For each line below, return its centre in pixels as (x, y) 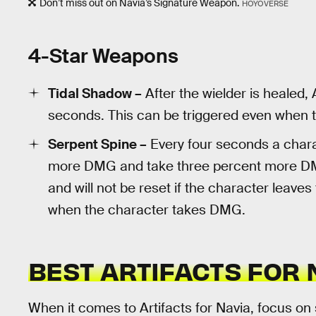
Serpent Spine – (97, 145)
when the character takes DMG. (147, 210)
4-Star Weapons (103, 56)
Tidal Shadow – (95, 93)
